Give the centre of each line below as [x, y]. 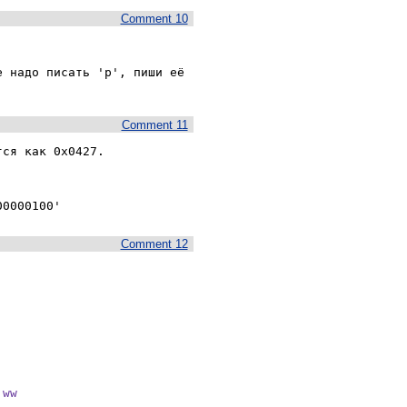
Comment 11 [154, 124]
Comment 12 [154, 244]
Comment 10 [154, 18]
